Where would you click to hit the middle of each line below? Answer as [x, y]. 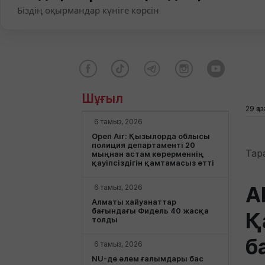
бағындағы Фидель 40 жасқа [150, 211]
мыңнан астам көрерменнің [148, 154]
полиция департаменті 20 [143, 145]
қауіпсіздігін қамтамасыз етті [153, 163]
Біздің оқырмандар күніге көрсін [88, 10]
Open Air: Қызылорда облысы [151, 136]
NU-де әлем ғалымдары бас [148, 258]
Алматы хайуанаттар [134, 202]
